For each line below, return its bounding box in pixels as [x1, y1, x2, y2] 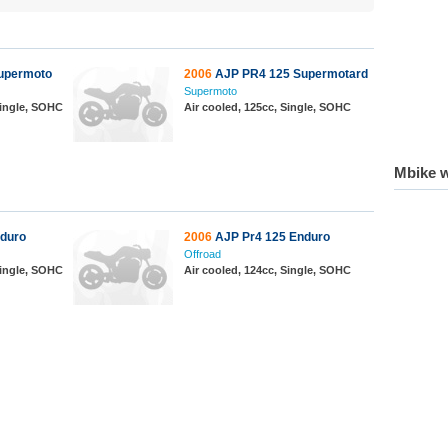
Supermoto [184, 85, 237, 97]
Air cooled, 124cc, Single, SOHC [184, 264, 351, 276]
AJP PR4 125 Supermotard [212, 67, 368, 81]
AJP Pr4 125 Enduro [212, 230, 330, 244]
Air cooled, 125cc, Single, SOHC [184, 101, 351, 113]
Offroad [184, 248, 221, 260]
